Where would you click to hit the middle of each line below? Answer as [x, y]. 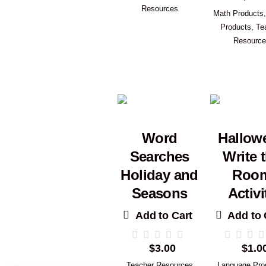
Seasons [159, 193]
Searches [159, 156]
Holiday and [159, 175]
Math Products [239, 14]
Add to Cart [164, 216]
